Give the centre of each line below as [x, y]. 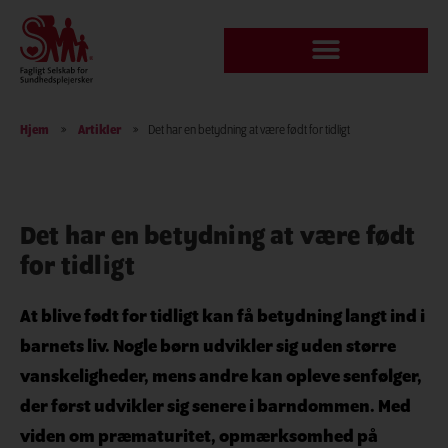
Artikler [99, 130]
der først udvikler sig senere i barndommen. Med [215, 407]
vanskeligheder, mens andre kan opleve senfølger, [221, 377]
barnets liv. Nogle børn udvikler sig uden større [208, 347]
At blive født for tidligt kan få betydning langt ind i [222, 317]
